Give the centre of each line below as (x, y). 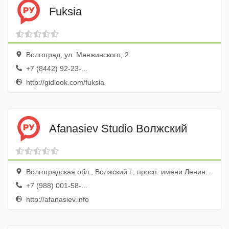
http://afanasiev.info (56, 199)
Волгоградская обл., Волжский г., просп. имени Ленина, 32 (115, 172)
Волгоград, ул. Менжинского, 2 (76, 55)
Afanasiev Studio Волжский (118, 128)
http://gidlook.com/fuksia (64, 82)
